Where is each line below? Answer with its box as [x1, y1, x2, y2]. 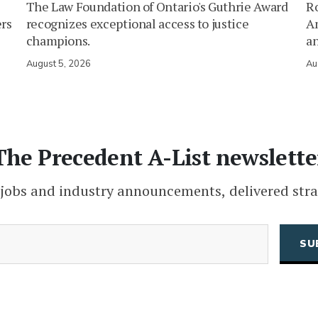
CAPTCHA [75, 292, 126, 309]
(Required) [104, 224, 160, 240]
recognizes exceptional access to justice [26, 15, 249, 33]
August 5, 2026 [26, 57, 91, 71]
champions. [26, 32, 91, 50]
